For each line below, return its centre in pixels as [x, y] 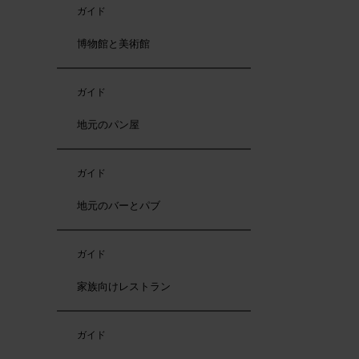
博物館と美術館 [113, 44]
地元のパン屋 [108, 125]
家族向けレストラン [124, 286]
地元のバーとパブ [119, 206]
